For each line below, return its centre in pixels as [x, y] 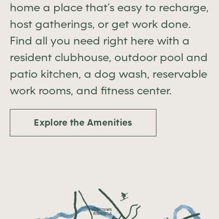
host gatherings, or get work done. [100, 24]
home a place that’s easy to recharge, [109, 7]
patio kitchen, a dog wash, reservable [109, 74]
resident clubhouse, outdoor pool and [109, 57]
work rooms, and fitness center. [91, 90]
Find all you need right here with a [100, 41]
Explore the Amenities [83, 122]
